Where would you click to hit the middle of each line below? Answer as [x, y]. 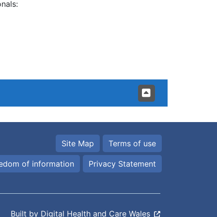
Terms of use [132, 144]
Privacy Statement [122, 164]
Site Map [78, 144]
